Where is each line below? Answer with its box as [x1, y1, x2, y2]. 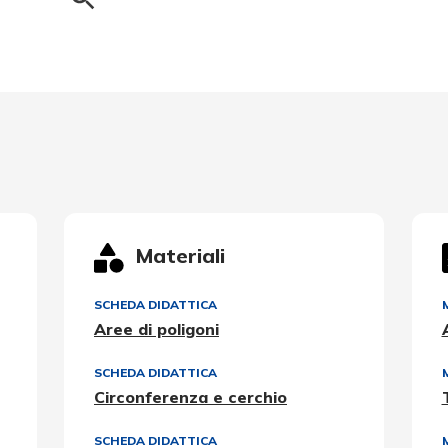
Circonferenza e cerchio [94, 387, 287, 408]
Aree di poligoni [94, 319, 219, 340]
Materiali [136, 243, 225, 269]
